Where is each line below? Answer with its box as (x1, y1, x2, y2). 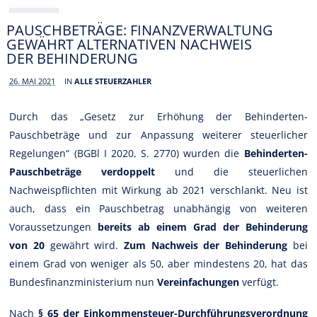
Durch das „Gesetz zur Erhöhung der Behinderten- (9, 109, 308, 123)
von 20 (9, 238, 45, 252)
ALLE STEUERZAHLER (74, 75, 152, 86)
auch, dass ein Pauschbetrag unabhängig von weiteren (9, 201, 308, 215)
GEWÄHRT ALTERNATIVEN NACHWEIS (6, 34, 253, 54)
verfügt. (239, 275, 279, 289)
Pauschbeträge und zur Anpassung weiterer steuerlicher (9, 127, 308, 142)
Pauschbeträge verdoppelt (9, 164, 156, 178)
